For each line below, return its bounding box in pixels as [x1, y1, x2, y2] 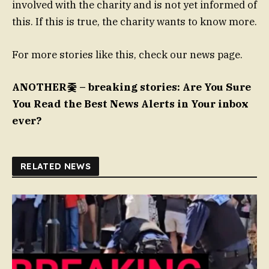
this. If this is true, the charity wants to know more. [12, 15, 257, 29]
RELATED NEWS [20, 160, 91, 172]
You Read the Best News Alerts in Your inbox [12, 97, 249, 110]
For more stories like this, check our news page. [12, 47, 243, 61]
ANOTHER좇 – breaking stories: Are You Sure [12, 80, 251, 94]
